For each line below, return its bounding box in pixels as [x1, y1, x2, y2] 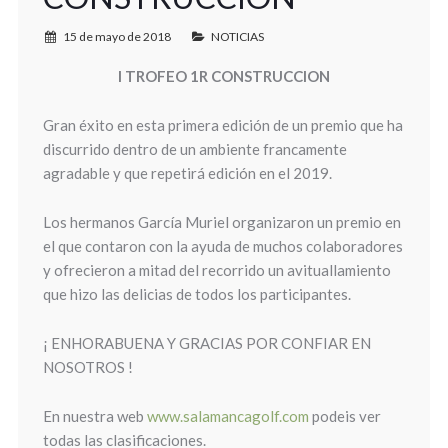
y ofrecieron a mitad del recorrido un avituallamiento [42, 261, 391, 279]
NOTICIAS [210, 29, 264, 44]
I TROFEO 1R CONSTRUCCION [118, 67, 330, 85]
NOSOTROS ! [42, 358, 133, 376]
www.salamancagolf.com [146, 407, 309, 425]
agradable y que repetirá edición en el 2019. [42, 164, 332, 182]
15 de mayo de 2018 [62, 29, 171, 44]
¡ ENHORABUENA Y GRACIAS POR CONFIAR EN [42, 334, 371, 352]
